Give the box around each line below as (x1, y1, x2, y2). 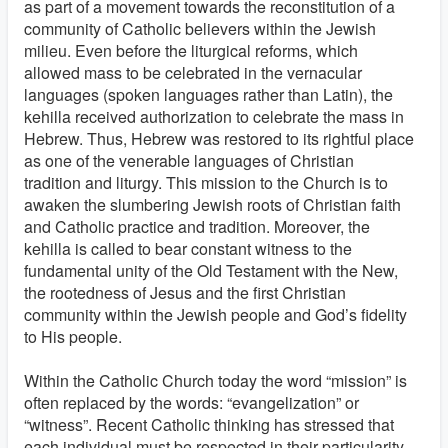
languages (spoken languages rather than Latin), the (24, 83, 393, 106)
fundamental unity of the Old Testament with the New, (24, 259, 398, 282)
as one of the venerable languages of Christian (24, 149, 354, 172)
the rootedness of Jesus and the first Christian (24, 281, 346, 304)
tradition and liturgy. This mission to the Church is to (24, 171, 388, 194)
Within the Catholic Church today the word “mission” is (24, 369, 407, 392)
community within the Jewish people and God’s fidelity (24, 303, 407, 326)
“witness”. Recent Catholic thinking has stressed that (24, 413, 394, 436)
